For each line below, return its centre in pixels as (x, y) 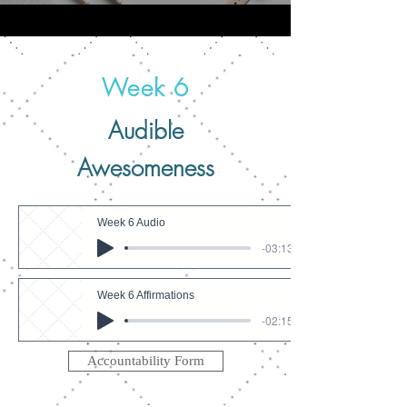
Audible (145, 131)
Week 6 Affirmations (146, 295)
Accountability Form (146, 361)
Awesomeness (145, 168)
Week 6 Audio (131, 223)
